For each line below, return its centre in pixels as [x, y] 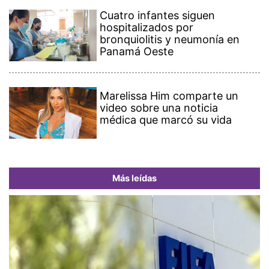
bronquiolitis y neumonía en [170, 39]
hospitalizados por [147, 27]
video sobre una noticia [159, 107]
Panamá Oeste [137, 51]
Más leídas [134, 178]
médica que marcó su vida [166, 119]
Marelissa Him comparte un [169, 95]
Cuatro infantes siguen [158, 15]
